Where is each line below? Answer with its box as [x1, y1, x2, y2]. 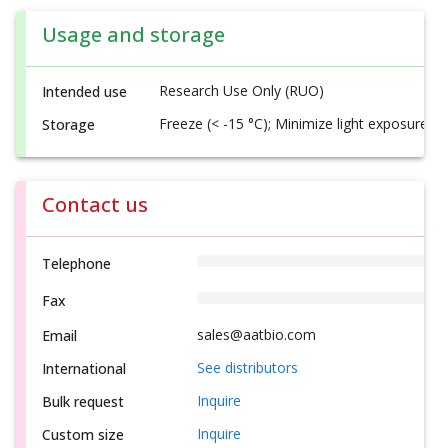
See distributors [197, 357, 298, 377]
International [42, 358, 126, 378]
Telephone [42, 253, 111, 273]
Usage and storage [42, 20, 225, 48]
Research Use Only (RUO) [159, 80, 324, 100]
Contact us [42, 190, 148, 218]
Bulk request [42, 391, 124, 411]
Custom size [42, 424, 124, 444]
